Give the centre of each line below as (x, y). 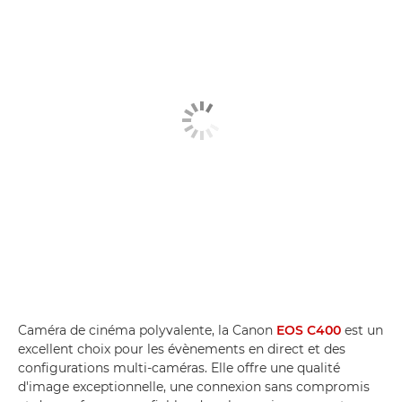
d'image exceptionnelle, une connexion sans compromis (194, 387)
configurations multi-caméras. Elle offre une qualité (179, 368)
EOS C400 (309, 331)
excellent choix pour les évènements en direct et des (182, 350)
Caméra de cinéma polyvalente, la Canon (147, 331)
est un (362, 331)
